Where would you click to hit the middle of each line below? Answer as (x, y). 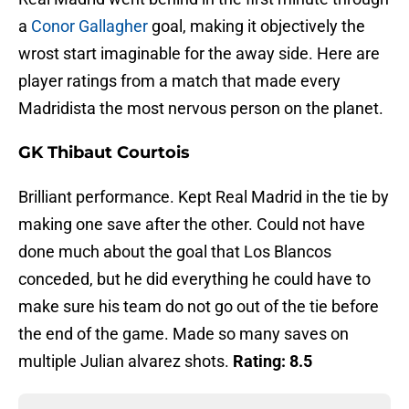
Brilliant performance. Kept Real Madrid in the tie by (204, 197)
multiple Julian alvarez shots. (126, 362)
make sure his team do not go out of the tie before (199, 307)
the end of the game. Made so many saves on (184, 334)
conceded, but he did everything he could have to (194, 279)
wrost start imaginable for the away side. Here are (199, 54)
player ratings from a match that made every (179, 81)
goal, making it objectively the (257, 26)
